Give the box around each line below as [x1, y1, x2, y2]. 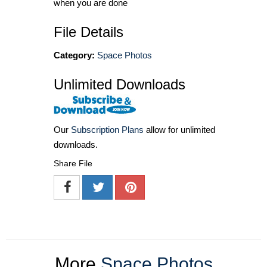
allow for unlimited [144, 125, 215, 135]
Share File [54, 159, 92, 169]
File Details [54, 23, 123, 40]
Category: [54, 49, 95, 60]
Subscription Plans [71, 125, 144, 135]
